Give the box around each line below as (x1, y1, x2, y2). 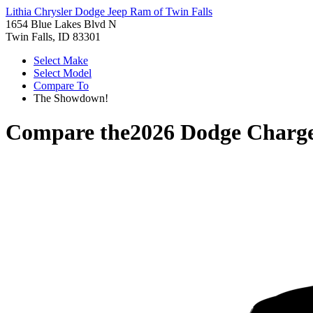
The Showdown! (34, 92, 108, 104)
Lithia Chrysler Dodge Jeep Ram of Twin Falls (6, 6, 212, 17)
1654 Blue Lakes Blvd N (6, 18, 117, 30)
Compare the (6, 119, 130, 145)
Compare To (34, 80, 89, 92)
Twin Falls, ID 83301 (6, 31, 101, 43)
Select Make (34, 54, 88, 66)
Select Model (34, 67, 92, 79)
